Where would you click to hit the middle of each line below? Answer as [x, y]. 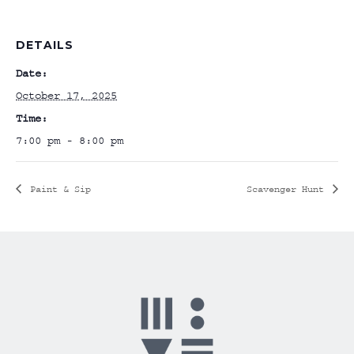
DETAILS [45, 45]
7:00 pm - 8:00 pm [70, 141]
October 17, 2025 [66, 96]
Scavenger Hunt [288, 189]
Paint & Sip [58, 189]
